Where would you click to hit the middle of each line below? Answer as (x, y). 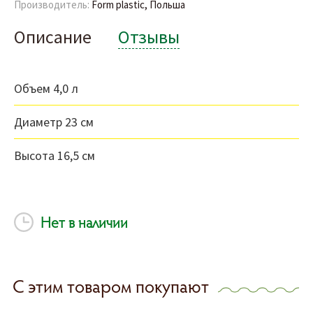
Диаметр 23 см (54, 122)
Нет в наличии (82, 223)
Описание (53, 37)
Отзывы (149, 37)
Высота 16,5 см (54, 156)
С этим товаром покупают (111, 286)
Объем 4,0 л (46, 89)
